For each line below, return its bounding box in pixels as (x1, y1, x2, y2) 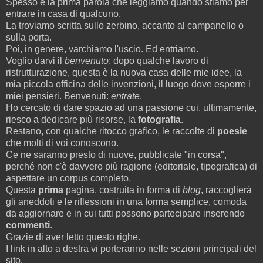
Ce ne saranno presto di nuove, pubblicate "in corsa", (6, 149, 227, 160)
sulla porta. (6, 32, 52, 42)
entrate (111, 90, 140, 101)
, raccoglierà (201, 184, 252, 195)
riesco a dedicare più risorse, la (6, 114, 138, 124)
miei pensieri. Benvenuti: (6, 90, 111, 101)
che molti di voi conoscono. (6, 137, 119, 148)
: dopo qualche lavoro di (109, 55, 208, 66)
